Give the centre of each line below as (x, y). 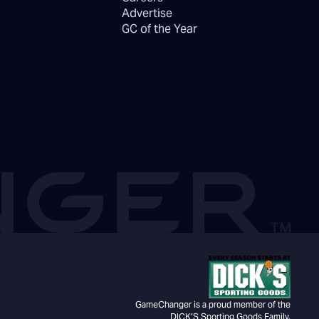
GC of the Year (160, 29)
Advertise (147, 14)
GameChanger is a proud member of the (213, 305)
